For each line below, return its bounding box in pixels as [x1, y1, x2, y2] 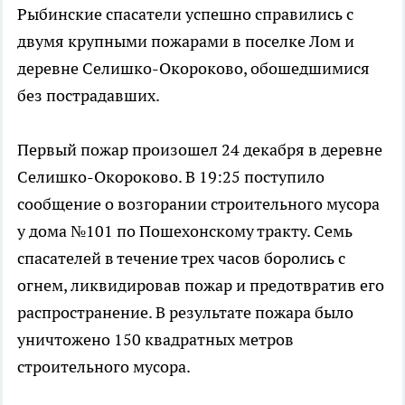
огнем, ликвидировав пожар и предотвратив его [17, 275, 384, 297]
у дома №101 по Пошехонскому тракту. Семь [17, 221, 353, 242]
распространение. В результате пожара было [17, 302, 353, 324]
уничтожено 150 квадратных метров [17, 329, 294, 351]
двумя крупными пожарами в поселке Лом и [17, 31, 354, 52]
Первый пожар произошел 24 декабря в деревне [17, 139, 382, 161]
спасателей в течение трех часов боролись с [17, 248, 345, 269]
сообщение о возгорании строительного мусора [17, 193, 380, 215]
